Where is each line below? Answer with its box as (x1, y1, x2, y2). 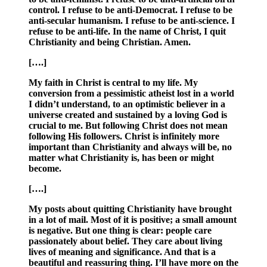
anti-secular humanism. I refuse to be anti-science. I (29, 15, 235, 26)
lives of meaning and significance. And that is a (29, 247, 216, 257)
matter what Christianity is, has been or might (29, 153, 214, 163)
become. (29, 163, 61, 174)
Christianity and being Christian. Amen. (29, 37, 191, 48)
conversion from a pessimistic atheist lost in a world (29, 88, 234, 99)
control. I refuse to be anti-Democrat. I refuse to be (29, 5, 232, 15)
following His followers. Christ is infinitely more (29, 131, 219, 142)
